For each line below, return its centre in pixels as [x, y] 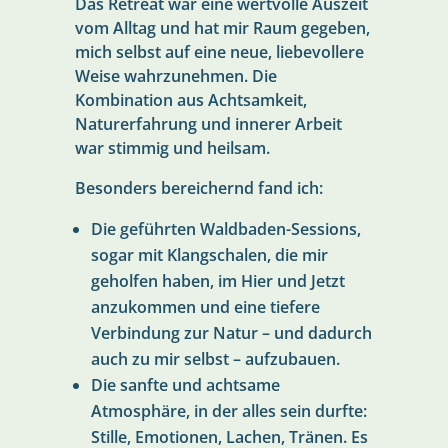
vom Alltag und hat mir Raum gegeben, [222, 27]
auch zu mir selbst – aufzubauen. [215, 358]
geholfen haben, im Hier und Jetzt [217, 280]
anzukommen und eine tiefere [205, 306]
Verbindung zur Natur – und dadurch [231, 332]
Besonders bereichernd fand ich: [198, 187]
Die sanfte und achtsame [185, 384]
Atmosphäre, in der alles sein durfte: [228, 410]
